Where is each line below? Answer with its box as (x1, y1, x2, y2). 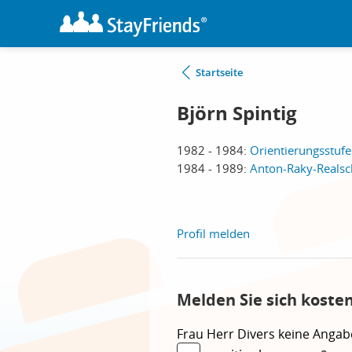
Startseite (196, 65, 243, 79)
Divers (237, 325, 278, 343)
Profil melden (177, 225, 250, 241)
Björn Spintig (177, 100, 297, 126)
